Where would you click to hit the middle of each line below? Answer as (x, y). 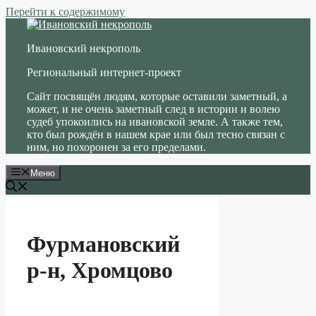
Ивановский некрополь (84, 48)
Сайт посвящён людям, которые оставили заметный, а (157, 96)
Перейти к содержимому (65, 12)
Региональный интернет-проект (104, 72)
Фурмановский (103, 244)
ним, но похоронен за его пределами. (116, 147)
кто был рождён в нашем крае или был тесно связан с (156, 134)
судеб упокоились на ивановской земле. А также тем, (155, 122)
